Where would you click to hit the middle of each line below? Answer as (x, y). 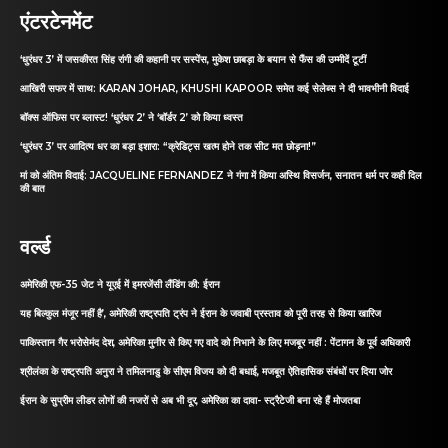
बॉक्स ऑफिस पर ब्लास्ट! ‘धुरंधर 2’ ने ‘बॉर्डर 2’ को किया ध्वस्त (131, 118)
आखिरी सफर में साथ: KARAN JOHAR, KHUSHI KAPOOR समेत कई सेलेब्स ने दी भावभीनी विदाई (214, 89)
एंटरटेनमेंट (56, 20)
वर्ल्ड (35, 245)
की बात (32, 189)
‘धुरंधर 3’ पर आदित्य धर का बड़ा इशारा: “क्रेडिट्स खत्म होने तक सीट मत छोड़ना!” (168, 147)
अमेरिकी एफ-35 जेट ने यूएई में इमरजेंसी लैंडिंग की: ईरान (120, 285)
